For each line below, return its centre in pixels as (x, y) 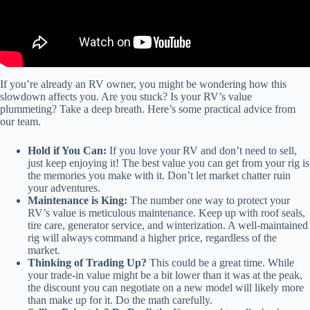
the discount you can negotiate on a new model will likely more (166, 287)
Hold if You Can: (67, 150)
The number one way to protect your (209, 200)
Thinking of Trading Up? (87, 262)
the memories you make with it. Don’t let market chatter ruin (159, 175)
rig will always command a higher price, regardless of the (152, 237)
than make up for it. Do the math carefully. (120, 300)
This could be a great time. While (220, 262)
